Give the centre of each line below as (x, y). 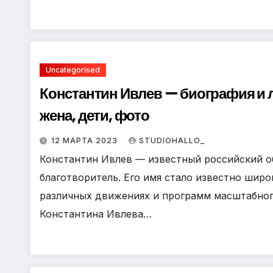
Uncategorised (73, 70)
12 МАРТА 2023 (86, 140)
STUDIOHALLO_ (172, 140)
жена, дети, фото (94, 115)
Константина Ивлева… (96, 214)
